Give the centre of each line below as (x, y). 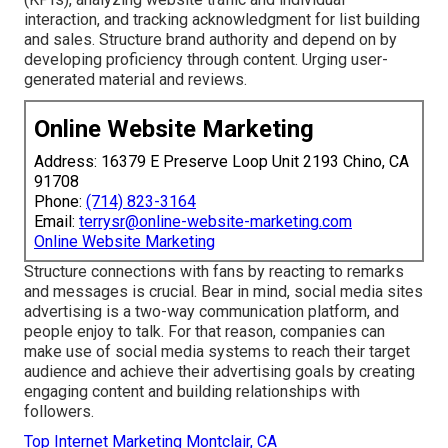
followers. (59, 411)
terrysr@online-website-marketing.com (215, 221)
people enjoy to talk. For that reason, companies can (204, 331)
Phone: (60, 201)
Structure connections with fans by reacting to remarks (214, 271)
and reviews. (201, 79)
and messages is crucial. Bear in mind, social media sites (223, 291)
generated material (89, 79)
